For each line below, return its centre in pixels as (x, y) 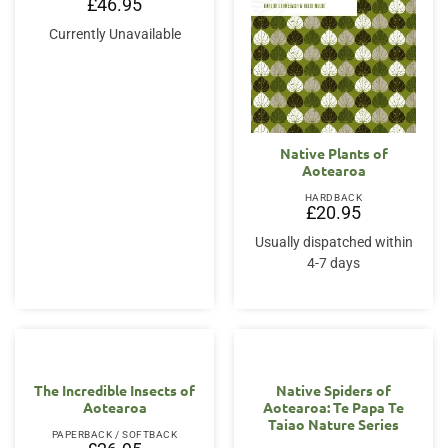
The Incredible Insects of (114, 390)
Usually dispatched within (333, 242)
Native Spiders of (333, 390)
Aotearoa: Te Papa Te (333, 407)
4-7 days (333, 263)
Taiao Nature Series (333, 424)
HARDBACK (333, 198)
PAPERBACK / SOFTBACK (114, 435)
